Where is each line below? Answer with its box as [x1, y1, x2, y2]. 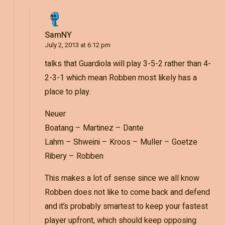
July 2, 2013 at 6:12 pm [44, 40, 110, 50]
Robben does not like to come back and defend [44, 186, 210, 198]
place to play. [44, 85, 91, 98]
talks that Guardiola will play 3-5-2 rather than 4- [44, 57, 211, 70]
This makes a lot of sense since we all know [44, 172, 199, 184]
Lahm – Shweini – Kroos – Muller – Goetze [44, 136, 197, 148]
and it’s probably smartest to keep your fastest [44, 200, 208, 212]
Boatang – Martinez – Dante [44, 122, 144, 134]
